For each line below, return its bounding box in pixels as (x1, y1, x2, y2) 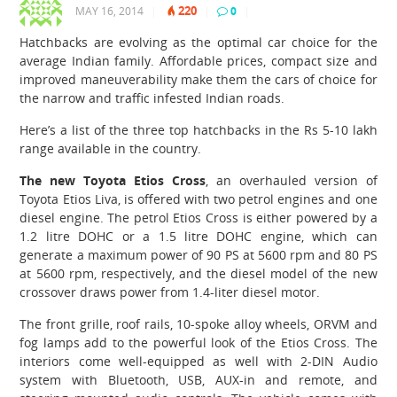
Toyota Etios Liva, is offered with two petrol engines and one (19, 190, 378, 207)
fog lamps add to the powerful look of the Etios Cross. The (19, 333, 378, 351)
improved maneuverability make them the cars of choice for (19, 70, 378, 88)
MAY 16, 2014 (75, 3, 144, 19)
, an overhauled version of (206, 171, 378, 189)
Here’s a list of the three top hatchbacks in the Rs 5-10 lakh (19, 121, 378, 138)
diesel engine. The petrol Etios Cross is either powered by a (19, 208, 378, 226)
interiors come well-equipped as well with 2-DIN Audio (19, 352, 378, 370)
